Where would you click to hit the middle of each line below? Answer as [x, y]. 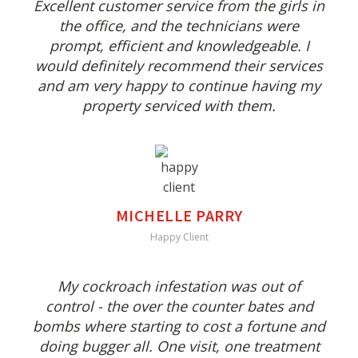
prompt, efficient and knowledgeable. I [179, 46]
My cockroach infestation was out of [179, 286]
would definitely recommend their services [179, 66]
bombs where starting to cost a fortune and [179, 326]
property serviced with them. [179, 106]
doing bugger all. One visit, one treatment [179, 346]
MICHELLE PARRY [179, 216]
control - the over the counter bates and [179, 306]
